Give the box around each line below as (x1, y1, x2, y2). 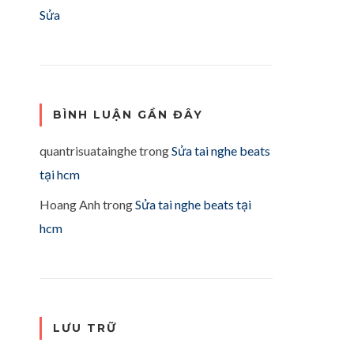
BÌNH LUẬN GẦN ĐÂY (53, 107, 203, 122)
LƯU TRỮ (53, 320, 117, 335)
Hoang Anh (40, 196, 100, 212)
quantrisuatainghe (40, 142, 137, 158)
